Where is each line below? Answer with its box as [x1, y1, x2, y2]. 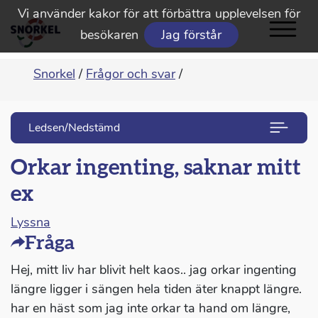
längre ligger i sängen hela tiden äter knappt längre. [11, 280, 302, 298]
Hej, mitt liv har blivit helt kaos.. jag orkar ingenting [11, 261, 297, 279]
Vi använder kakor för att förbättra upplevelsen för [18, 5, 300, 22]
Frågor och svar [86, 65, 175, 83]
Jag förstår [160, 26, 221, 43]
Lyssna [11, 214, 50, 231]
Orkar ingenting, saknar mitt [11, 157, 301, 180]
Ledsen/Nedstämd [28, 120, 120, 136]
